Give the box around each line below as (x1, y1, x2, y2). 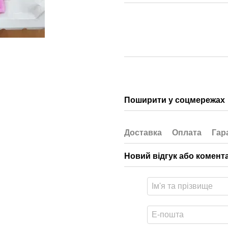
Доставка (124, 128, 162, 137)
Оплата (172, 128, 202, 137)
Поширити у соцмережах (124, 96, 225, 104)
